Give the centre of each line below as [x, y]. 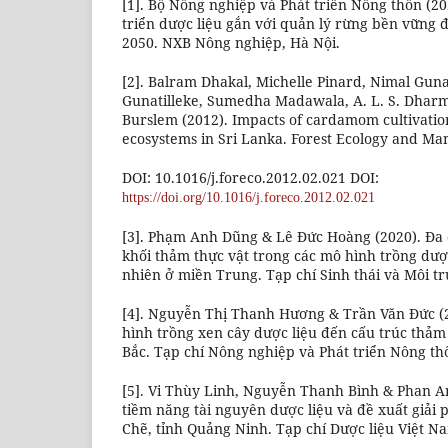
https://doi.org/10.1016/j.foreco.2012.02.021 [248, 198]
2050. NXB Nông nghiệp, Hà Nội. [231, 42]
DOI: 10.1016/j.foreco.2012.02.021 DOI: [250, 178]
